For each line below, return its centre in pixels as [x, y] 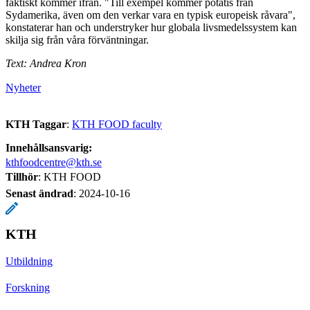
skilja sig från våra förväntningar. [79, 39]
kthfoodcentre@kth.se [54, 162]
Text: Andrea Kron [46, 63]
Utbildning [29, 261]
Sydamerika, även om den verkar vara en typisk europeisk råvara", [151, 15]
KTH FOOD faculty [117, 124]
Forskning [28, 287]
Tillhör [22, 176]
